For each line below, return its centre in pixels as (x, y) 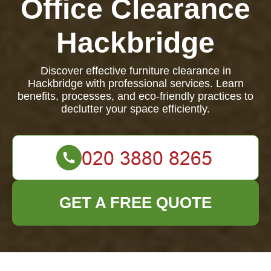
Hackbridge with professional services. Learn (135, 83)
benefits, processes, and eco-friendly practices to (135, 96)
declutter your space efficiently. (135, 109)
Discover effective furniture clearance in (135, 71)
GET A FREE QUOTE (135, 203)
